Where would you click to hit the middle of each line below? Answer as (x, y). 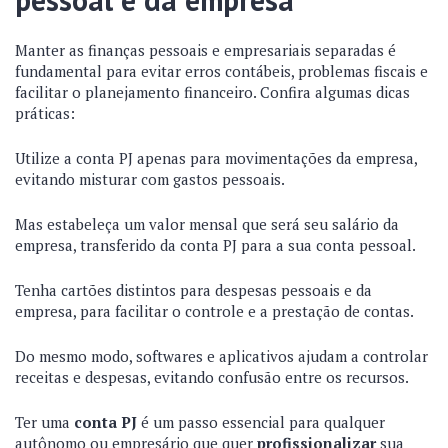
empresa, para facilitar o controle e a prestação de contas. (214, 311)
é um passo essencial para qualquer (261, 422)
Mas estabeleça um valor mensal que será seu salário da (207, 224)
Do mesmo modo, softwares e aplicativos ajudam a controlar (221, 356)
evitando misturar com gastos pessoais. (150, 179)
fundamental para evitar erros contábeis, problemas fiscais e (221, 71)
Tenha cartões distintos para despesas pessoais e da (193, 290)
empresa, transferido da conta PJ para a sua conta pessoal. (215, 245)
